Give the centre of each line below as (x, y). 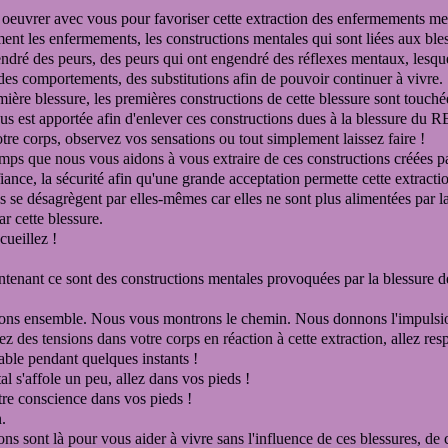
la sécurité (74, 178)
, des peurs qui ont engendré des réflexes (221, 58)
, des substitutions (173, 78)
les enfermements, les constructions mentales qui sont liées (213, 38)
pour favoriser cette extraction (216, 18)
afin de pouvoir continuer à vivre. (336, 78)
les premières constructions (180, 98)
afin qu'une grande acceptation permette (233, 178)
